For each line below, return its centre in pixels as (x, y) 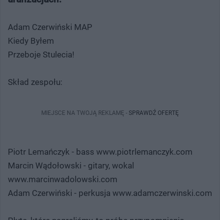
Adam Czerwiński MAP (50, 27)
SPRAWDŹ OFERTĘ (154, 113)
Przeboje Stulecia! (41, 54)
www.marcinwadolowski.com (63, 179)
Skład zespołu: (35, 82)
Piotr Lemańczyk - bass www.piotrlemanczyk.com (100, 151)
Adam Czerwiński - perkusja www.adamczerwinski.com (110, 193)
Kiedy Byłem (31, 41)
